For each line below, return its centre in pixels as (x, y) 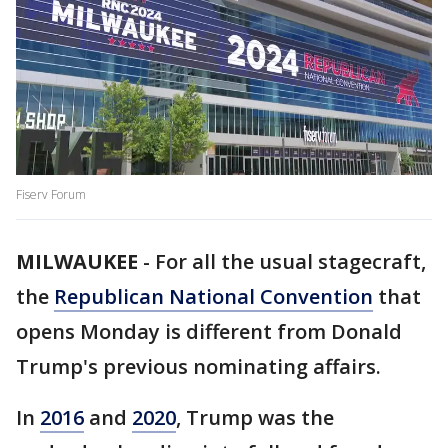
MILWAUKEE (77, 262)
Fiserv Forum (51, 195)
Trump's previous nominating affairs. (198, 367)
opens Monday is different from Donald (209, 332)
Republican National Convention (213, 297)
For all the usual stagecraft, (290, 262)
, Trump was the (255, 418)
